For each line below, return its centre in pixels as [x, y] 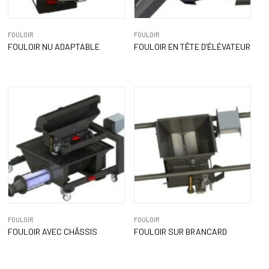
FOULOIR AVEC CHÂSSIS [52, 232]
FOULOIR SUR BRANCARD [180, 232]
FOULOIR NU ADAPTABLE [53, 47]
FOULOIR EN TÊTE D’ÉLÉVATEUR [192, 47]
